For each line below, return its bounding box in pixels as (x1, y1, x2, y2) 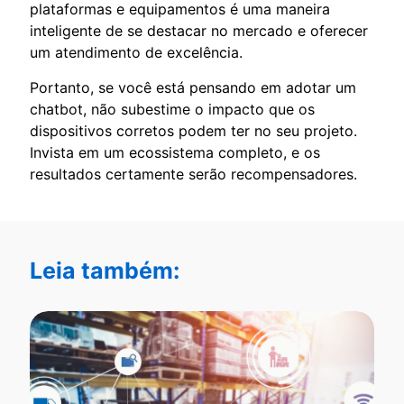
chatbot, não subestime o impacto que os (30, 100, 315, 119)
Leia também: (30, 257, 179, 285)
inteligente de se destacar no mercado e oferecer (30, 22, 368, 41)
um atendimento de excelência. (30, 43, 243, 62)
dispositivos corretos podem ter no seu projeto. (30, 122, 357, 141)
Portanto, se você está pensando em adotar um (30, 78, 356, 97)
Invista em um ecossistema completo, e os (30, 143, 320, 162)
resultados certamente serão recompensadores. (30, 165, 357, 184)
